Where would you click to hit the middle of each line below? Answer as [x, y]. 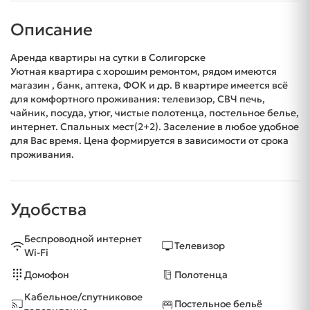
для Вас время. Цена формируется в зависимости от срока [149, 141]
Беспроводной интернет [83, 239]
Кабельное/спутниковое [83, 297]
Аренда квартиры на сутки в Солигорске [108, 58]
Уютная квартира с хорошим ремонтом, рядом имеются [144, 72]
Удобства [48, 210]
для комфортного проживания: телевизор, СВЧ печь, [138, 99]
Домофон [47, 275]
